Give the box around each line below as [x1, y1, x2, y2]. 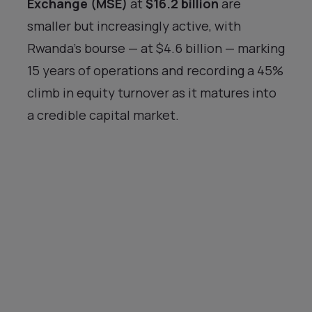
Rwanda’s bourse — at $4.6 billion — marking [27, 40, 285, 57]
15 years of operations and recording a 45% [27, 62, 283, 79]
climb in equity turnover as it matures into [27, 84, 276, 102]
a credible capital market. [27, 107, 179, 124]
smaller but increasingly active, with [27, 17, 241, 35]
